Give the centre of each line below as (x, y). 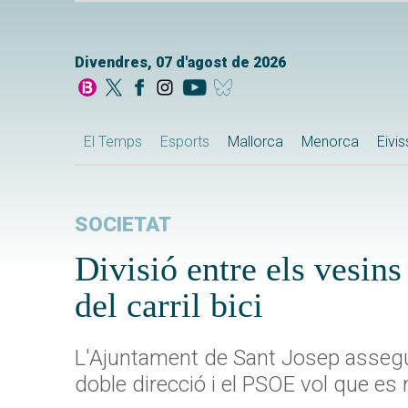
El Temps (113, 142)
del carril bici (169, 306)
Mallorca (255, 142)
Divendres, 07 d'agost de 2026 (180, 63)
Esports (185, 142)
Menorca (330, 142)
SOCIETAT (123, 225)
